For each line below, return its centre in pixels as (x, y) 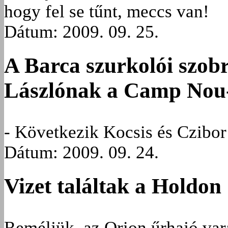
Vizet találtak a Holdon (113, 186)
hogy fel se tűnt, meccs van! (107, 11)
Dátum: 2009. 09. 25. (81, 32)
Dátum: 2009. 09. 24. (81, 152)
